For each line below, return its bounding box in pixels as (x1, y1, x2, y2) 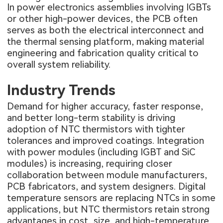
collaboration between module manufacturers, (7, 169, 208, 181)
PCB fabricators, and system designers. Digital (7, 180, 206, 192)
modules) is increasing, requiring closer (7, 157, 173, 169)
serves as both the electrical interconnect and (7, 24, 204, 36)
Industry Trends (7, 82, 116, 99)
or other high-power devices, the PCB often (7, 13, 198, 25)
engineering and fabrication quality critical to (7, 47, 199, 59)
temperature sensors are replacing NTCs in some (7, 192, 216, 204)
